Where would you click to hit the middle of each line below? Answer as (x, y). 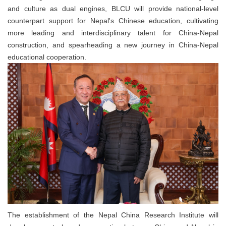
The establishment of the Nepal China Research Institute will (113, 215)
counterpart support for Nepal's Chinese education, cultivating (113, 21)
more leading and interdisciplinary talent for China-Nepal (113, 33)
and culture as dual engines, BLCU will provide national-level (113, 9)
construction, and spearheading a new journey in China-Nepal (113, 45)
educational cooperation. (47, 57)
